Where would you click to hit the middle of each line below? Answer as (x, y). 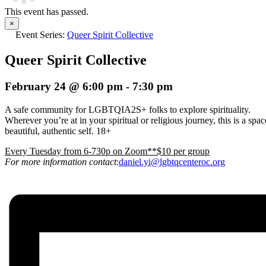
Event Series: (41, 35)
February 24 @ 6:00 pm (64, 86)
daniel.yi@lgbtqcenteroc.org (172, 161)
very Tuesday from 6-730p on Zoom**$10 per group (110, 151)
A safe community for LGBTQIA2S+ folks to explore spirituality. (128, 109)
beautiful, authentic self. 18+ (59, 131)
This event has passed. (47, 12)
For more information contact (61, 161)
